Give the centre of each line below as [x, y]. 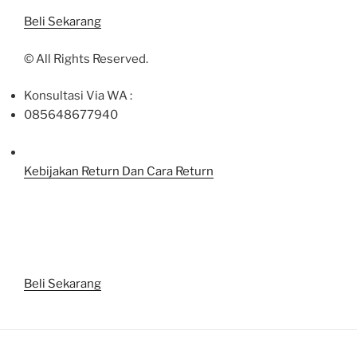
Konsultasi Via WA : [78, 96]
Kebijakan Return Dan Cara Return [119, 171]
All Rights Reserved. [92, 59]
